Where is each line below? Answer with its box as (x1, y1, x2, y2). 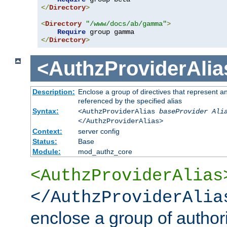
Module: (32, 147, 61, 156)
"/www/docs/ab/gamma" (86, 19, 167, 28)
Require (57, 27, 86, 36)
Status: (32, 137, 57, 146)
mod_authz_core (78, 147, 132, 156)
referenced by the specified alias (78, 97, 182, 105)
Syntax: (32, 107, 59, 116)
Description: (32, 88, 75, 96)
